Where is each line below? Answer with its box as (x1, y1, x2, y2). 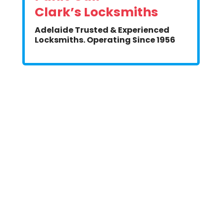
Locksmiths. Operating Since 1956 (34, 34, 175, 46)
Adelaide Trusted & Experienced (34, 24, 169, 36)
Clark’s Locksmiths (34, 3, 158, 21)
